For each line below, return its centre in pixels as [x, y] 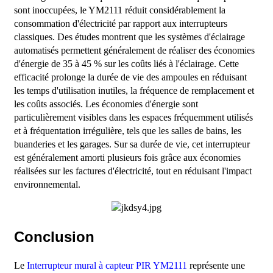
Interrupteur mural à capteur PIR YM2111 [107, 265]
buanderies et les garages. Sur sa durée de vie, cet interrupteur [132, 144]
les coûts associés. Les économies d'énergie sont [106, 104]
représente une [216, 265]
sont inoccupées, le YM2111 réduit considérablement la [119, 10]
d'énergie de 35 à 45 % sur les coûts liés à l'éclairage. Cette [126, 64]
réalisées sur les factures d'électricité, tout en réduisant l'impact [133, 171]
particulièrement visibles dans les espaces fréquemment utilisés [133, 118]
